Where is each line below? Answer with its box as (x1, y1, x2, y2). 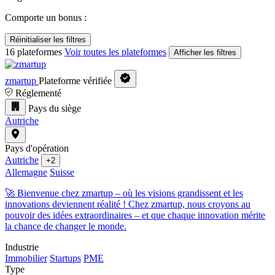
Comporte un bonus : (5, 12, 87, 23)
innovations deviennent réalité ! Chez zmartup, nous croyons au (5, 199, 250, 209)
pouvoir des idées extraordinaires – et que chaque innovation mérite (5, 210, 265, 220)
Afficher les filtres (174, 48, 236, 57)
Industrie (5, 242, 39, 252)
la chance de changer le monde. (5, 221, 126, 231)
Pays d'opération (5, 143, 69, 153)
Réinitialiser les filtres (10, 35, 86, 44)
